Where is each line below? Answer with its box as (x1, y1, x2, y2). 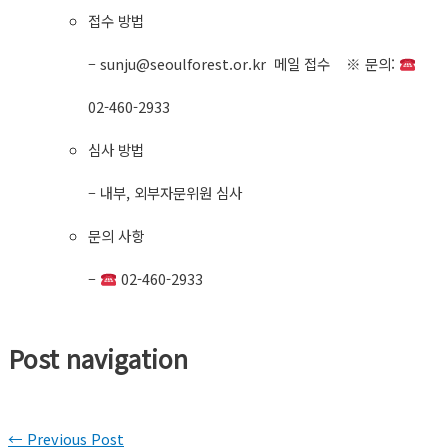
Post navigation (8, 339, 188, 376)
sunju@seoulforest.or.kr (100, 53, 266, 75)
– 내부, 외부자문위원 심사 (88, 182, 242, 204)
